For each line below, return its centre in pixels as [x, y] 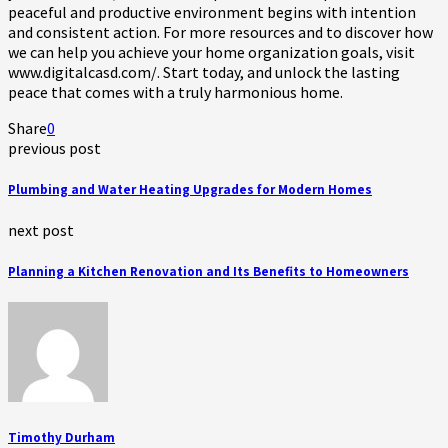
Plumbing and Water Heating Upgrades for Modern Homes [190, 188]
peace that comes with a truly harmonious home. [175, 91]
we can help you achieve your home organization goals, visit [211, 51]
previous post [54, 147]
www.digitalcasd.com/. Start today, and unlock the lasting [204, 71]
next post [41, 229]
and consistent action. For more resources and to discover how [220, 31]
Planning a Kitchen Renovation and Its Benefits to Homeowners [208, 271]
